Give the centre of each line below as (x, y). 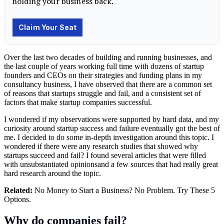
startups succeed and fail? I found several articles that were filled (105, 155)
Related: (19, 190)
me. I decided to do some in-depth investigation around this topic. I (109, 137)
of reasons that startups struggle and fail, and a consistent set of (102, 93)
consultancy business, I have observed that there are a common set (108, 84)
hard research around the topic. (52, 173)
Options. (17, 199)
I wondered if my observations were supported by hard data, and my (111, 119)
